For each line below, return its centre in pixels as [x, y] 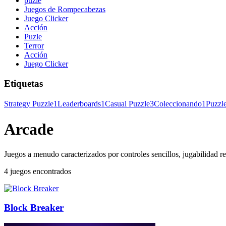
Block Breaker [34, 208]
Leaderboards [79, 103]
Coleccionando [178, 103]
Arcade [29, 129]
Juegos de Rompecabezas [65, 10]
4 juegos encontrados [38, 171]
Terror [34, 46]
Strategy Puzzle [29, 103]
